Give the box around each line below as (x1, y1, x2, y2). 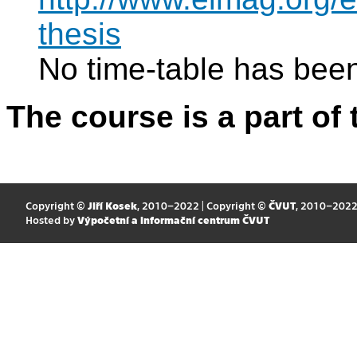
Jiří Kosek (87, 199, 137, 212)
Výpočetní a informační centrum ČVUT (76, 214, 269, 226)
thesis (38, 17, 121, 52)
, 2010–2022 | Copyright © (136, 199, 269, 212)
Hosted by (25, 214, 77, 226)
